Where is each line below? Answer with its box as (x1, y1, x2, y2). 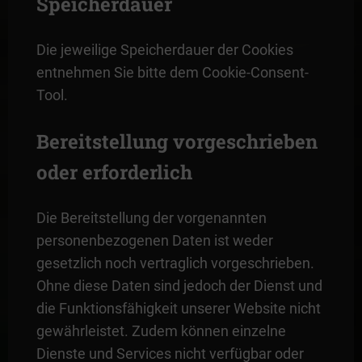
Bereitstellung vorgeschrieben (36, 128, 318, 154)
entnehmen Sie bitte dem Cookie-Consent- (36, 63, 309, 81)
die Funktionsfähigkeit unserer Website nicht (36, 299, 321, 317)
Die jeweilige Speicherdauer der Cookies (36, 40, 293, 58)
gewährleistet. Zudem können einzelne (36, 322, 286, 339)
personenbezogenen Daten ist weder (36, 231, 273, 249)
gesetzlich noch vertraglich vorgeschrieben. (36, 254, 314, 271)
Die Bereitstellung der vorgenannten (36, 208, 267, 226)
